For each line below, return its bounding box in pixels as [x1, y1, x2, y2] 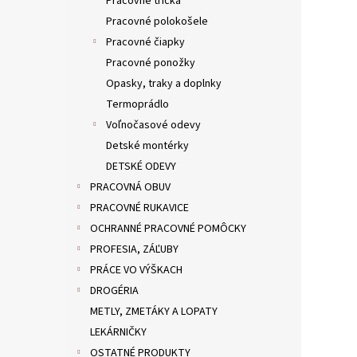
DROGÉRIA [90, 283, 139, 300]
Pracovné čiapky [106, 34, 185, 51]
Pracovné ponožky [106, 55, 195, 72]
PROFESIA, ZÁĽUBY [90, 241, 178, 258]
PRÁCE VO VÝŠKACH [90, 262, 182, 279]
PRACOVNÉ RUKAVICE [90, 200, 189, 217]
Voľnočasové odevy [106, 117, 201, 134]
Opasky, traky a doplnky [106, 76, 222, 92]
